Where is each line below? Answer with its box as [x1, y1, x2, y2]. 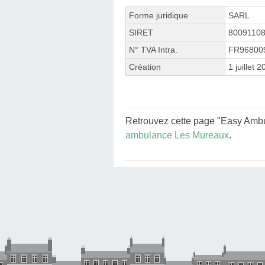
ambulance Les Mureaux [125, 130, 229, 140]
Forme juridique [129, 10, 188, 20]
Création [129, 62, 161, 72]
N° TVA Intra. [129, 44, 177, 54]
